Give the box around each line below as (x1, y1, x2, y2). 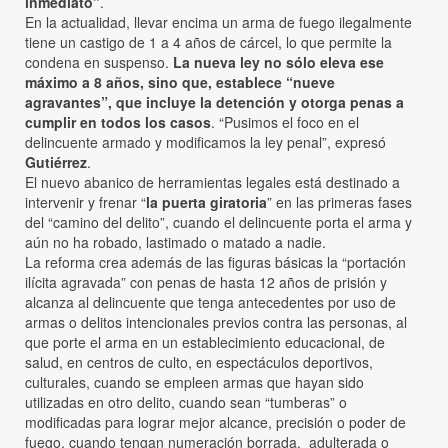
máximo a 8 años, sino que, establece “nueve (25, 71, 335, 92)
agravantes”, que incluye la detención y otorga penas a (25, 91, 404, 112)
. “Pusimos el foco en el (211, 111, 359, 132)
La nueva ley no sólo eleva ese (169, 51, 384, 72)
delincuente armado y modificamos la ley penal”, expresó (25, 131, 386, 152)
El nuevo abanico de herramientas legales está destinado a (25, 171, 400, 192)
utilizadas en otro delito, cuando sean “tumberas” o (25, 391, 347, 412)
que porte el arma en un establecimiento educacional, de (25, 331, 385, 352)
